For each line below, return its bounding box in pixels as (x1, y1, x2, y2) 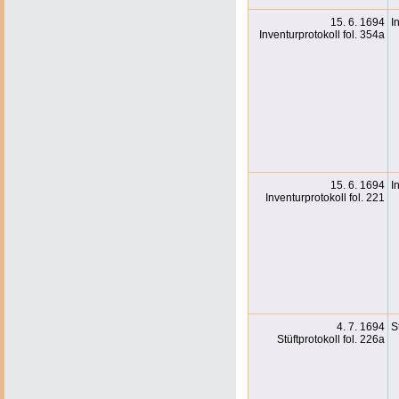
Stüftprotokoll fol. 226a (277, 333, 385, 346)
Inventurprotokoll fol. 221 (265, 191, 385, 204)
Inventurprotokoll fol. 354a (259, 28, 385, 41)
